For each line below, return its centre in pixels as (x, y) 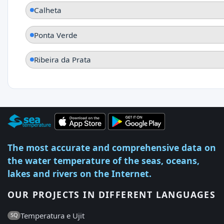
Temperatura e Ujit (52, 216)
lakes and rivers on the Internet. (79, 173)
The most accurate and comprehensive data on (112, 147)
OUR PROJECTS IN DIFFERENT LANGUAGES (112, 194)
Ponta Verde (56, 35)
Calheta (48, 10)
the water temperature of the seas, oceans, (103, 160)
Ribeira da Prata (62, 60)
